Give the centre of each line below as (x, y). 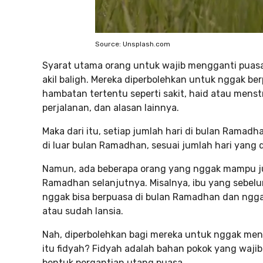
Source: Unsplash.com (133, 44)
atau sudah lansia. (83, 211)
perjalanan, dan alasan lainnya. (111, 108)
